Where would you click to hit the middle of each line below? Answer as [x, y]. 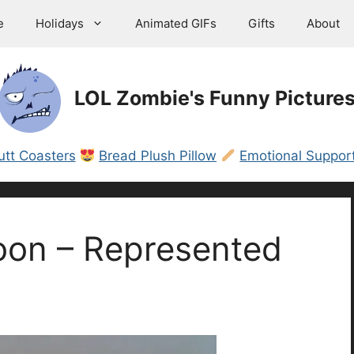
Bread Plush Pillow [158, 156]
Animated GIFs [176, 23]
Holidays [60, 23]
